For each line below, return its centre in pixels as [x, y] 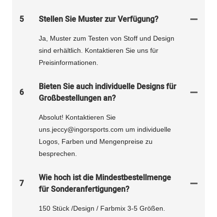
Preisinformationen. [69, 63]
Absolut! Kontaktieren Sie [77, 117]
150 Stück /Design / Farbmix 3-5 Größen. [102, 209]
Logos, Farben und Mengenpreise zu [96, 142]
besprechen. [58, 154]
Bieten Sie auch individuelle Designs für [108, 87]
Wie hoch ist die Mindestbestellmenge [105, 178]
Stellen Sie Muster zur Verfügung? [99, 20]
